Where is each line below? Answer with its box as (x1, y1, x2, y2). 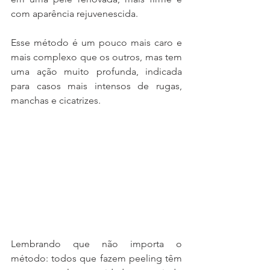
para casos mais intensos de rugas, (11, 80, 182, 92)
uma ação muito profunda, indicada (11, 66, 182, 78)
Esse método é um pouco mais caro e (11, 37, 182, 49)
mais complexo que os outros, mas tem (11, 51, 182, 63)
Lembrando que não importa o (11, 237, 182, 250)
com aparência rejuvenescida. (11, 8, 138, 20)
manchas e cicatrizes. (11, 95, 101, 107)
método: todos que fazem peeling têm (11, 252, 182, 264)
